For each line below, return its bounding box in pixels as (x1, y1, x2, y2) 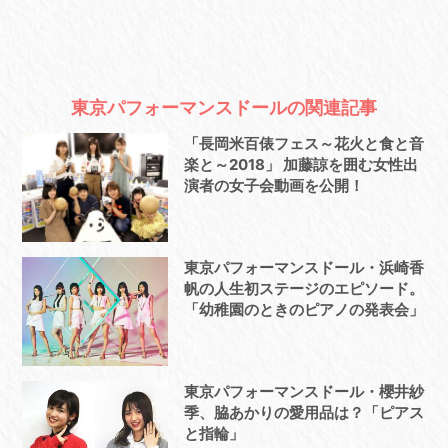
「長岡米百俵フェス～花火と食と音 (183, 134, 424, 154)
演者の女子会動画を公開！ (183, 176, 364, 196)
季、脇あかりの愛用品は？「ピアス (183, 403, 424, 423)
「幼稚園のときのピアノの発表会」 (183, 300, 424, 320)
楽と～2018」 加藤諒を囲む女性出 (183, 155, 418, 175)
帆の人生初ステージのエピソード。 (183, 279, 424, 299)
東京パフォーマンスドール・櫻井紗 (183, 382, 424, 402)
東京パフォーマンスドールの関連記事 (71, 97, 377, 119)
